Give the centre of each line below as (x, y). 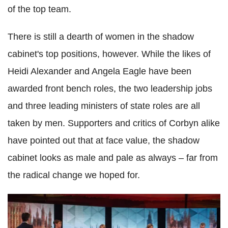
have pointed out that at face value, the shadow (104, 141)
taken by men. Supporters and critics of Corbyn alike (114, 123)
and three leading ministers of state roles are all (104, 106)
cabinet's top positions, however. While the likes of (109, 54)
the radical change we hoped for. (74, 175)
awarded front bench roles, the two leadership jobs (110, 89)
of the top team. (39, 9)
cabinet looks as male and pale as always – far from (113, 158)
